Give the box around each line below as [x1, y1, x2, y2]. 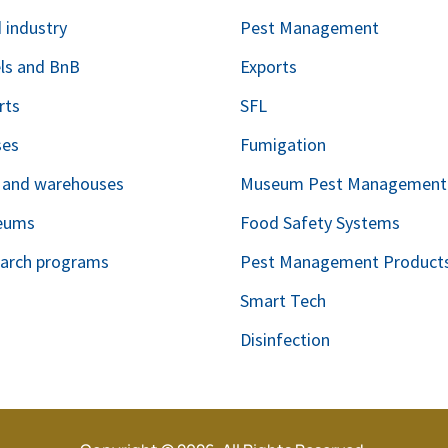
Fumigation [240, 132, 327, 156]
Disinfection [240, 327, 331, 351]
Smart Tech [240, 288, 327, 312]
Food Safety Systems [240, 210, 401, 234]
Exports [240, 54, 298, 78]
